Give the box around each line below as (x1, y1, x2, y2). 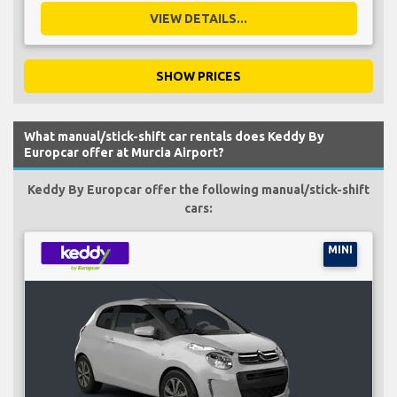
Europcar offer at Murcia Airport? (24, 144, 224, 160)
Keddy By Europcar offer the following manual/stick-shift (27, 182, 370, 197)
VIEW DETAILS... (150, 11, 247, 26)
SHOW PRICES (156, 68, 241, 83)
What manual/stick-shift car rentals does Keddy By (24, 128, 324, 144)
